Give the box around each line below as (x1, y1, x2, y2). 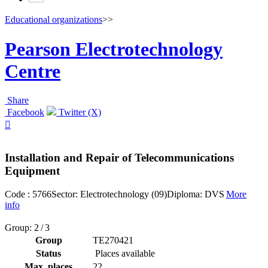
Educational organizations (5, 14, 102, 25)
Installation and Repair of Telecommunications (5, 151, 234, 164)
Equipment (5, 164, 60, 177)
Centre (5, 60, 60, 82)
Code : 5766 (5, 188, 51, 199)
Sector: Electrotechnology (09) (51, 188, 167, 199)
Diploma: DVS (167, 188, 224, 199)
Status (36, 248, 61, 258)
